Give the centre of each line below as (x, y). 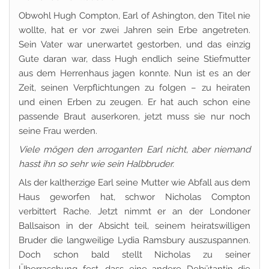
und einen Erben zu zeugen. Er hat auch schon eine (134, 102)
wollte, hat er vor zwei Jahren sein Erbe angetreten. (134, 30)
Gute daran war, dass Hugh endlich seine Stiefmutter (134, 59)
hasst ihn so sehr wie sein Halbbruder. (96, 164)
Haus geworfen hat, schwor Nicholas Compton (134, 197)
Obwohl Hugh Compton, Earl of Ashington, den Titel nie (134, 16)
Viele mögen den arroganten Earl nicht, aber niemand (134, 150)
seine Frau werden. (58, 131)
